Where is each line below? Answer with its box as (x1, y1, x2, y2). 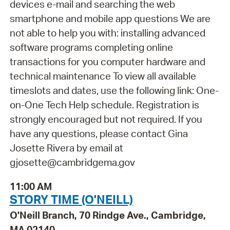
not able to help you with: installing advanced (9, 27, 205, 40)
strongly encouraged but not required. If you (9, 113, 202, 126)
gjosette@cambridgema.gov (9, 156, 135, 169)
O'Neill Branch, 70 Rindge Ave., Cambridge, (9, 208, 206, 221)
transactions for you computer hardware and (9, 55, 205, 68)
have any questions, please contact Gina (9, 127, 188, 140)
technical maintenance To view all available (9, 70, 196, 83)
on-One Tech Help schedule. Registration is (9, 99, 199, 111)
